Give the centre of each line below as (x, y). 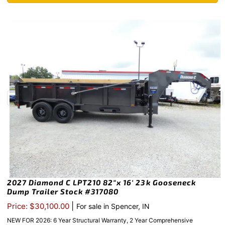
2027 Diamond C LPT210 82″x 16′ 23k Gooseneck (101, 183)
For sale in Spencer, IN (113, 206)
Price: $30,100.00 (39, 206)
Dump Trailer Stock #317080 (63, 192)
